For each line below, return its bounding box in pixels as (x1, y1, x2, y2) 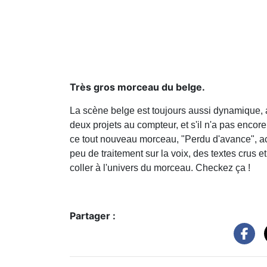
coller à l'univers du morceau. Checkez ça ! (70, 162, 250, 173)
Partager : (70, 209, 116, 222)
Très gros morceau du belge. (70, 80, 205, 93)
